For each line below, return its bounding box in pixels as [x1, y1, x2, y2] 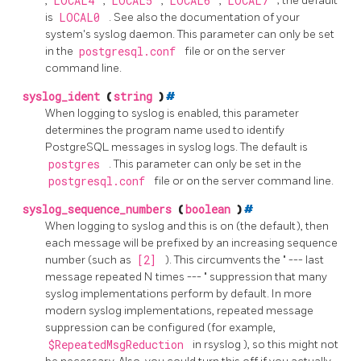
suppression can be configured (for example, [45, 321, 276, 335]
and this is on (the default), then [167, 219, 329, 234]
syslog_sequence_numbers [23, 202, 178, 218]
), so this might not [243, 338, 338, 352]
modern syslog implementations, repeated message [45, 304, 313, 318]
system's [45, 27, 93, 42]
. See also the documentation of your [109, 10, 300, 25]
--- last [288, 253, 324, 268]
